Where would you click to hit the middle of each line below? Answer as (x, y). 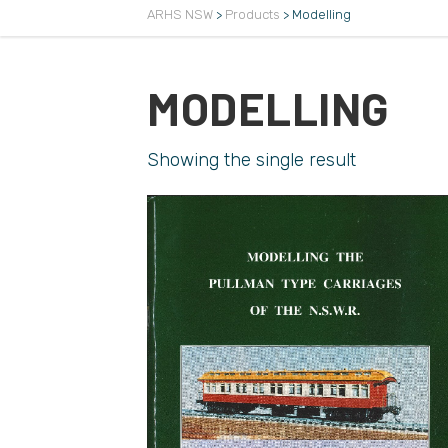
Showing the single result (251, 159)
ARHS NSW (180, 14)
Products (252, 14)
